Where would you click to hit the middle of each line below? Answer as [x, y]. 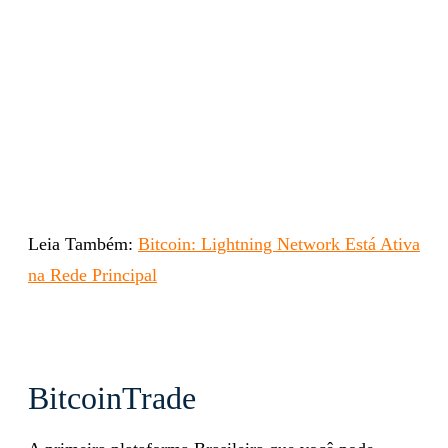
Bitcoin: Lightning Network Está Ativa [279, 243]
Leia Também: [83, 243]
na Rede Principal [92, 274]
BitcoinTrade [112, 397]
